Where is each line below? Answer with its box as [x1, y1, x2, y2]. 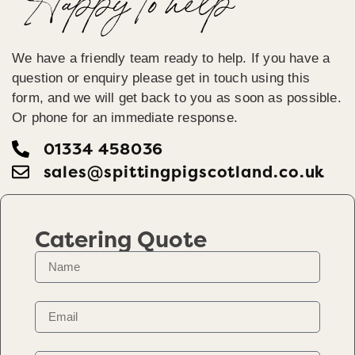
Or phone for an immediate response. [12, 110, 238, 126]
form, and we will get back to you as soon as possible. [12, 90, 342, 106]
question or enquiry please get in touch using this [12, 71, 311, 86]
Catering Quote [35, 225, 208, 254]
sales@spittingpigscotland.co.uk [43, 161, 326, 182]
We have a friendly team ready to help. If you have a [12, 51, 330, 67]
